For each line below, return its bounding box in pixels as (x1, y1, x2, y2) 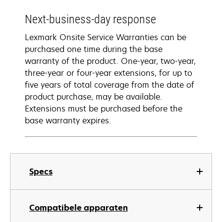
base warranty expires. (25, 115, 111, 126)
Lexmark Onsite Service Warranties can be (25, 32, 186, 43)
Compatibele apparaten (29, 202, 128, 213)
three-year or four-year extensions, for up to (25, 67, 192, 78)
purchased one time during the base (25, 44, 163, 55)
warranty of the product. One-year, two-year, (25, 55, 196, 66)
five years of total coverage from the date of (25, 79, 194, 90)
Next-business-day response (25, 12, 156, 26)
